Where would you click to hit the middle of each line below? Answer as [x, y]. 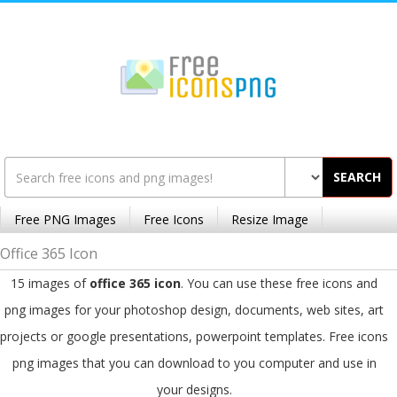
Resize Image [270, 219]
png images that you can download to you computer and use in [194, 363]
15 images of [50, 283]
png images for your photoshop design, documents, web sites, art [194, 310]
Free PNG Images [65, 219]
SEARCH [357, 177]
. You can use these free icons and [279, 283]
